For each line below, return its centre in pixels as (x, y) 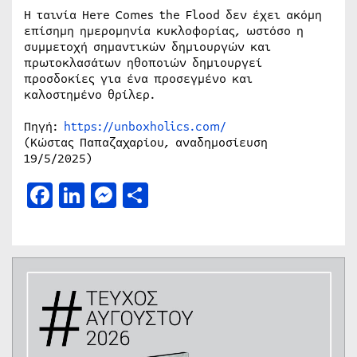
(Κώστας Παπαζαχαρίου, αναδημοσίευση (146, 142)
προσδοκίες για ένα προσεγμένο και (138, 78)
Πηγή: (44, 126)
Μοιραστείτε (225, 194)
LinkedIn (139, 194)
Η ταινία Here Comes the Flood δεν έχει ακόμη (173, 15)
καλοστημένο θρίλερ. (90, 94)
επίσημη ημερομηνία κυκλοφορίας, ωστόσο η (164, 31)
